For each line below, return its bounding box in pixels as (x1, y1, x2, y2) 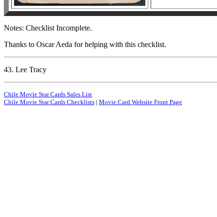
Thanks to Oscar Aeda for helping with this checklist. (4, 40, 166, 48)
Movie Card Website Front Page (99, 98, 182, 106)
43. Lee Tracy (4, 65, 46, 74)
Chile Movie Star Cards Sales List (4, 90, 92, 98)
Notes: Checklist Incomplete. (4, 23, 92, 32)
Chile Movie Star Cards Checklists (4, 98, 94, 106)
